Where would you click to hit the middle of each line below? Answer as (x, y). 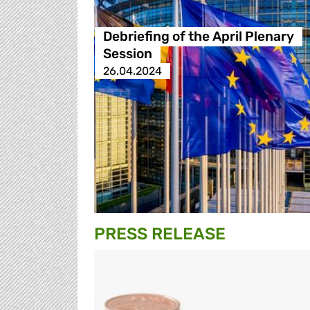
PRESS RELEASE (160, 234)
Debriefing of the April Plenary (198, 37)
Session (127, 54)
